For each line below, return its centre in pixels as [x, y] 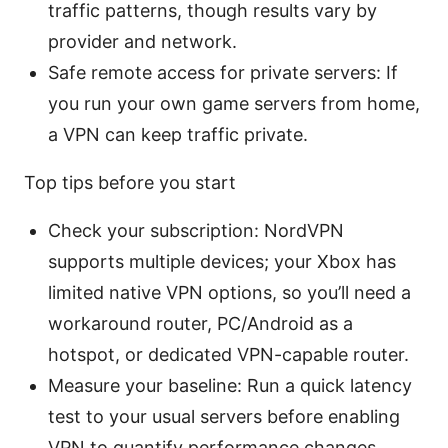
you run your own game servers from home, [234, 103]
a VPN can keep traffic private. [178, 134]
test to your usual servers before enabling [224, 416]
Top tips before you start [130, 182]
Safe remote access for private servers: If [223, 72]
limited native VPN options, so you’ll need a [229, 292]
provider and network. [142, 41]
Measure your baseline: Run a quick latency [230, 385]
